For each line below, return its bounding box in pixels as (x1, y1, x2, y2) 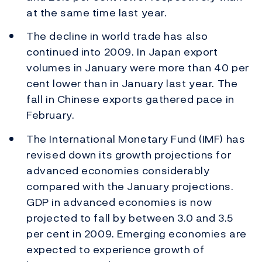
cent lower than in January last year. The (26, 75, 238, 92)
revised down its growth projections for (26, 146, 232, 163)
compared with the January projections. (26, 178, 234, 194)
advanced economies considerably (26, 162, 210, 178)
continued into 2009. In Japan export (26, 44, 218, 60)
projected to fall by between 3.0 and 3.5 (26, 209, 233, 226)
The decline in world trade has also (26, 28, 208, 44)
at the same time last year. (26, 4, 173, 20)
